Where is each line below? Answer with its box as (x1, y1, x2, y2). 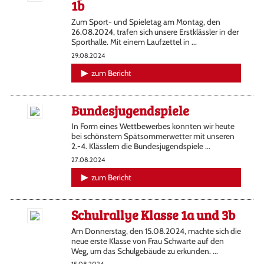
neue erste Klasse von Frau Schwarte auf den (71, 236, 224, 246)
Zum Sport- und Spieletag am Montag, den (71, 17, 220, 27)
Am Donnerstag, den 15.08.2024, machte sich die (71, 226, 241, 236)
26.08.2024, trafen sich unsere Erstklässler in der (71, 27, 239, 37)
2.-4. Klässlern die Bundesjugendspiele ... (71, 141, 210, 151)
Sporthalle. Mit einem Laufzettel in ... (71, 37, 197, 47)
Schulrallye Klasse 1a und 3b (71, 205, 235, 223)
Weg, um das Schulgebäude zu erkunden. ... (71, 246, 218, 256)
